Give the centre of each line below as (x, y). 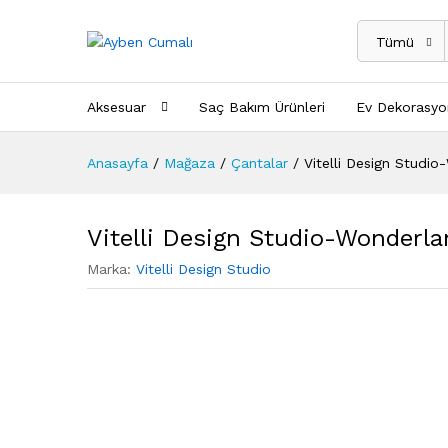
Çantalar (259, 163)
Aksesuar (116, 107)
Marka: (111, 269)
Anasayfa (117, 163)
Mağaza (189, 163)
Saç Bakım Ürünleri (262, 107)
